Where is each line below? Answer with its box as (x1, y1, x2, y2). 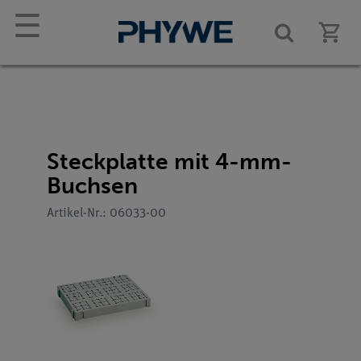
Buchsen (47, 172, 138, 199)
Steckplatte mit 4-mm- (47, 147, 292, 175)
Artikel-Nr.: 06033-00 (47, 206, 166, 220)
